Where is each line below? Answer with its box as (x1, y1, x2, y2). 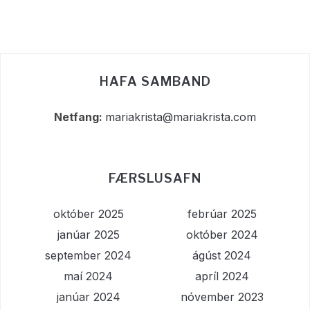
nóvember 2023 (180, 290, 264, 304)
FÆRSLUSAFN (109, 171, 201, 186)
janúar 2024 (56, 290, 120, 304)
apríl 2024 (194, 269, 249, 284)
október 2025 (53, 207, 124, 221)
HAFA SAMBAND (99, 74, 211, 89)
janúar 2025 (57, 228, 120, 242)
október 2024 (185, 228, 258, 242)
